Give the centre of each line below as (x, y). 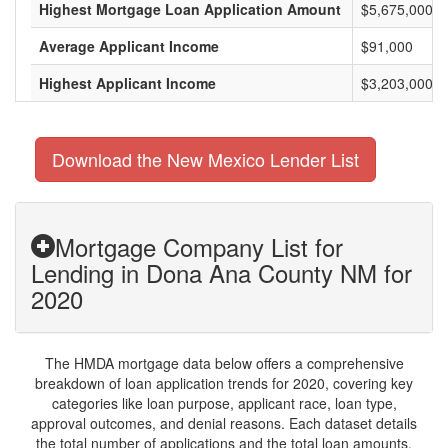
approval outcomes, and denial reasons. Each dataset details (224, 423)
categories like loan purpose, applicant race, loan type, (224, 403)
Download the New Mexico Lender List (205, 159)
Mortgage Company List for (199, 246)
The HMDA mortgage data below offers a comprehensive (224, 363)
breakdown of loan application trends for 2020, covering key (224, 383)
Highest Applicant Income (127, 83)
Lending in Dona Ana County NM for (221, 272)
